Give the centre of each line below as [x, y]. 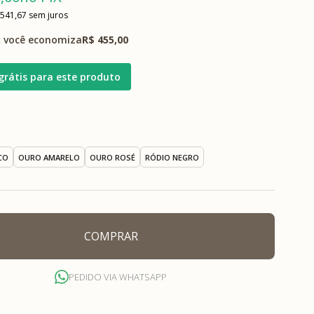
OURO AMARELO [49, 157]
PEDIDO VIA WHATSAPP [118, 277]
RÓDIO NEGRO [172, 157]
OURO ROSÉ [112, 157]
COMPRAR [111, 236]
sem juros [48, 15]
